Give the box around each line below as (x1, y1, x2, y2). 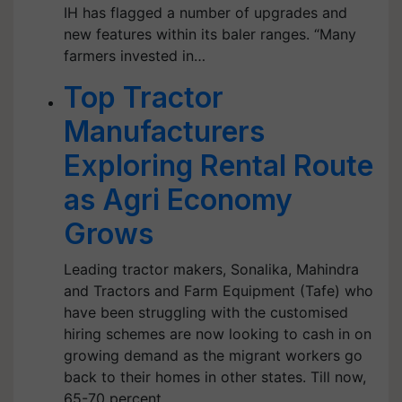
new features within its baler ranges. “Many (64, 25, 356, 43)
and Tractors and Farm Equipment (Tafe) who (64, 282, 373, 300)
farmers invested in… (64, 47, 205, 65)
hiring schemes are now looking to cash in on (64, 325, 371, 343)
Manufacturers (64, 114, 265, 149)
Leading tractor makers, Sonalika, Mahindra (64, 260, 359, 278)
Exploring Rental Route (64, 148, 373, 183)
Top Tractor (64, 80, 223, 115)
